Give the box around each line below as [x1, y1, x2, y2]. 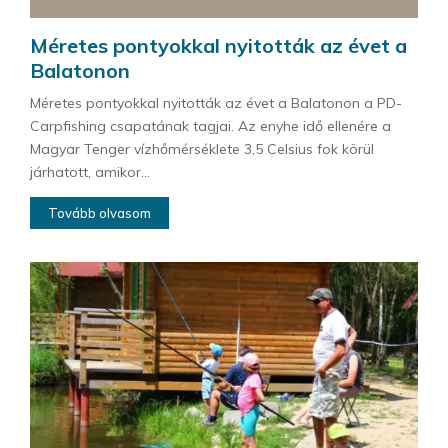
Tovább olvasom [48, 204, 151, 221]
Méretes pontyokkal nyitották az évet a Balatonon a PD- [30, 93, 402, 112]
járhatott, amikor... [30, 162, 150, 181]
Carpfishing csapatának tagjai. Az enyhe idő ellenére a [30, 116, 391, 135]
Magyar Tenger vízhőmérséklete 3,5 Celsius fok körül [30, 139, 374, 158]
